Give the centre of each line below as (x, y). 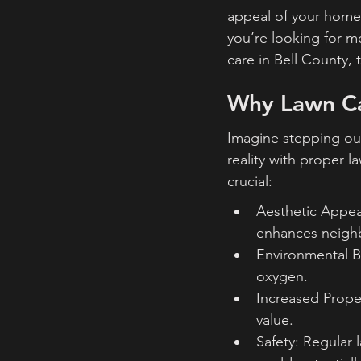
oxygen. (282, 277)
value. (275, 320)
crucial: (250, 182)
